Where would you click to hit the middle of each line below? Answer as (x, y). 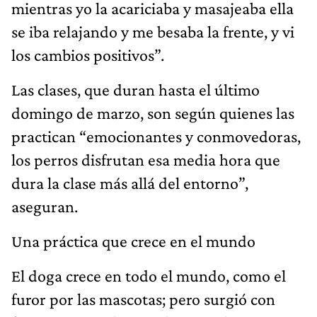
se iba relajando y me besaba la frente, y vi (153, 31)
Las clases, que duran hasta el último (136, 89)
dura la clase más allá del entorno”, (130, 183)
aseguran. (45, 206)
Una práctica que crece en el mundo (133, 241)
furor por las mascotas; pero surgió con (143, 299)
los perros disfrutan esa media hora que (146, 159)
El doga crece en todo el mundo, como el (149, 275)
